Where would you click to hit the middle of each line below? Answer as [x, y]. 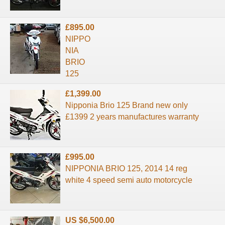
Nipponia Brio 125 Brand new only [127, 105]
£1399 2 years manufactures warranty [132, 117]
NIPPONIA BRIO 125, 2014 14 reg [126, 168]
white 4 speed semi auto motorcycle [129, 180]
